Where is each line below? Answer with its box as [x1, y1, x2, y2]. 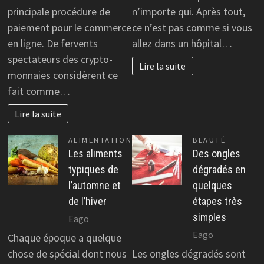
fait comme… [7, 84, 70, 98]
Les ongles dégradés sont [132, 246, 246, 260]
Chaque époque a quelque [7, 230, 121, 245]
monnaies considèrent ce [7, 68, 118, 82]
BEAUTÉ [193, 136, 226, 145]
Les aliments [68, 147, 123, 160]
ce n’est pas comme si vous [132, 20, 252, 34]
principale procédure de [7, 4, 110, 18]
